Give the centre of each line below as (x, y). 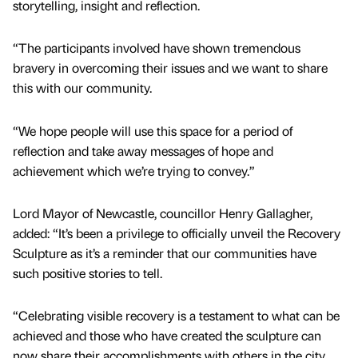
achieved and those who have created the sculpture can (167, 335)
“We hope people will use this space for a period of (153, 130)
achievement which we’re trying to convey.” (134, 170)
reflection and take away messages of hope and (143, 150)
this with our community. (84, 88)
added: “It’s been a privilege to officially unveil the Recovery (177, 233)
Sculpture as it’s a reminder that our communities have (165, 253)
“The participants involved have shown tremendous (157, 48)
